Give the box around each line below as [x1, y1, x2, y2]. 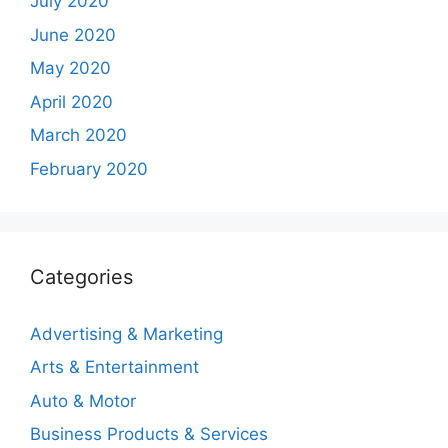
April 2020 [30, 91, 113, 112]
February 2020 [30, 158, 148, 179]
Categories [30, 264, 133, 289]
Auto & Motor [30, 390, 136, 411]
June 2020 [30, 24, 116, 45]
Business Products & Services [30, 424, 268, 444]
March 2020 [30, 125, 127, 145]
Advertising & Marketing [30, 323, 223, 344]
